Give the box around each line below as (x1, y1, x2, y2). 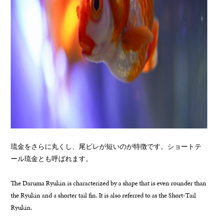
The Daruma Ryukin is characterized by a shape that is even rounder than (11, 178, 207, 188)
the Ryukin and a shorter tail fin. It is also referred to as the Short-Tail (11, 190, 197, 200)
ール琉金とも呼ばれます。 (11, 154, 93, 163)
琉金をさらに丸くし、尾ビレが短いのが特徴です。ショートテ (11, 142, 202, 151)
